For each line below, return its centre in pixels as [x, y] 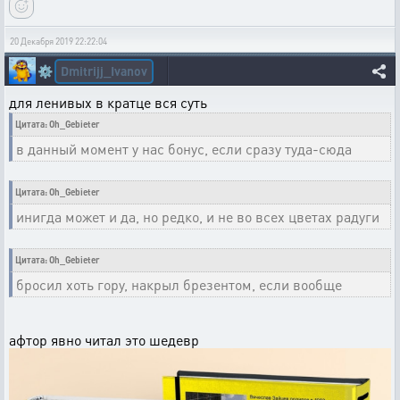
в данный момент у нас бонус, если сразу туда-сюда [184, 149]
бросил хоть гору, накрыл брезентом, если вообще [179, 284]
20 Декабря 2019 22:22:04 [58, 41]
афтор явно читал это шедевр [106, 340]
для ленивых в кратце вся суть [110, 102]
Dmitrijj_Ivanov [104, 70]
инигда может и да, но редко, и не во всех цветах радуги [198, 217]
